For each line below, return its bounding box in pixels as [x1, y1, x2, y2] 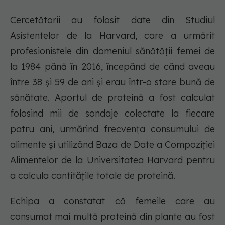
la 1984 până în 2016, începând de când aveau [10, 61, 215, 73]
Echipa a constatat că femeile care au [10, 195, 215, 207]
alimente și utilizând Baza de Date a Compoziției [10, 139, 215, 151]
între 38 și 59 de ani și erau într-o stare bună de [10, 76, 215, 88]
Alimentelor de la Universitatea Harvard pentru [10, 154, 215, 166]
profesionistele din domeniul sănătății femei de [10, 45, 215, 57]
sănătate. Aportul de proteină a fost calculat [10, 92, 215, 104]
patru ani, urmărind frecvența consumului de [10, 123, 215, 135]
